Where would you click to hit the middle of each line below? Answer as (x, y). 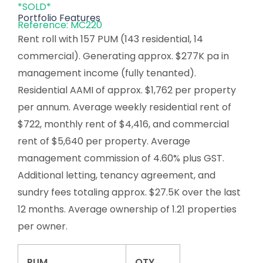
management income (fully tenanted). (107, 73)
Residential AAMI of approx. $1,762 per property (127, 90)
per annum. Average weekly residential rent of (124, 107)
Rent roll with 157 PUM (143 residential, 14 (110, 39)
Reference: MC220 (60, 25)
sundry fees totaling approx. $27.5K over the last (129, 192)
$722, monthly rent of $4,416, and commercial (123, 124)
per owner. (43, 226)
